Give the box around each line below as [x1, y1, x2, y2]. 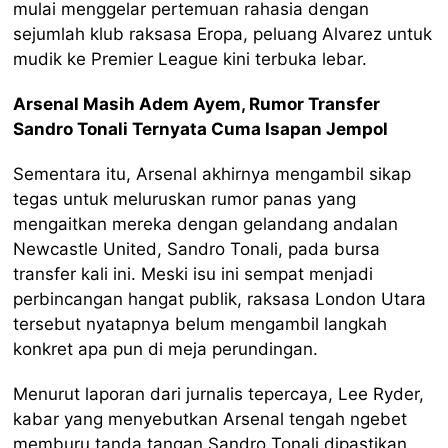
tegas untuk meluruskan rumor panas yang [13, 188, 357, 209]
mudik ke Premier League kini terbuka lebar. [13, 48, 368, 69]
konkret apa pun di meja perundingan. [13, 338, 319, 359]
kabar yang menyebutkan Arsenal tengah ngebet [13, 408, 408, 429]
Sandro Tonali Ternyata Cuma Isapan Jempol [13, 118, 389, 139]
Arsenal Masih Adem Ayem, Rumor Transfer [13, 93, 381, 114]
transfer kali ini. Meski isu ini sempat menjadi [13, 263, 374, 284]
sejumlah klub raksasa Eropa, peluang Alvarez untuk [13, 23, 433, 44]
